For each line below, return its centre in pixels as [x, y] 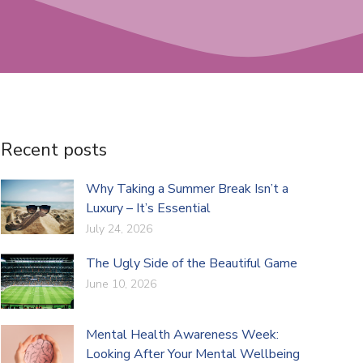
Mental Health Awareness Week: [182, 334]
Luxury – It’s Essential [148, 208]
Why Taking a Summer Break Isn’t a [187, 189]
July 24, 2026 [119, 229]
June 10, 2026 [121, 284]
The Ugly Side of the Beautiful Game [191, 263]
